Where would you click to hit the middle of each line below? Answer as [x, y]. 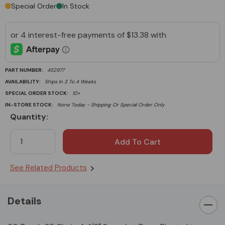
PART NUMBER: [24, 70]
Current [26, 124]
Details [25, 201]
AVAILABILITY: [23, 81]
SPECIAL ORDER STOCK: [37, 93]
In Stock [76, 6]
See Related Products [48, 167]
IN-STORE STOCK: [29, 104]
